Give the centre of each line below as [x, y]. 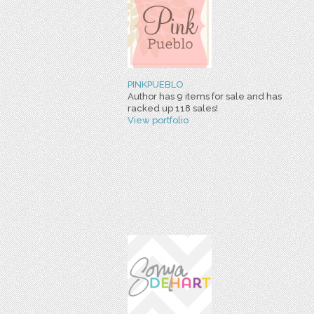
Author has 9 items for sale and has [205, 96]
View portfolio [158, 120]
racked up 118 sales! [173, 108]
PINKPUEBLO [156, 84]
